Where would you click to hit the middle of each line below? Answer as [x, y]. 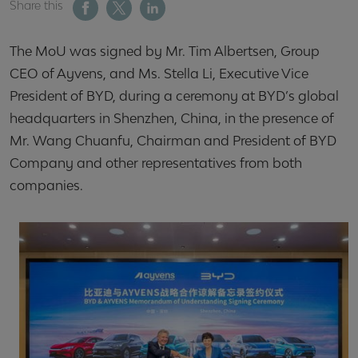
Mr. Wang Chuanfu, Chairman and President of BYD [173, 141]
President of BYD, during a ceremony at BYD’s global [174, 96]
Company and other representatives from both [156, 163]
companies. [46, 185]
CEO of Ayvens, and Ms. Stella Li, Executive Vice [159, 74]
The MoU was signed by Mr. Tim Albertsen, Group [165, 51]
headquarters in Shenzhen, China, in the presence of [172, 118]
